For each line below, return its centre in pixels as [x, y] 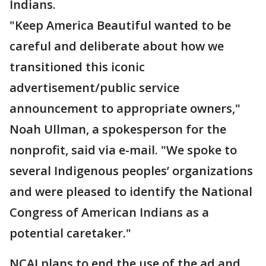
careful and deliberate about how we [117, 46]
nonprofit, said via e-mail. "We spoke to [123, 150]
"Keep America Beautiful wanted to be [120, 26]
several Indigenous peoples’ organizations [131, 171]
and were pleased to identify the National [131, 192]
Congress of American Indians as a [109, 213]
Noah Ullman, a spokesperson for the [118, 129]
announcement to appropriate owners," [125, 109]
